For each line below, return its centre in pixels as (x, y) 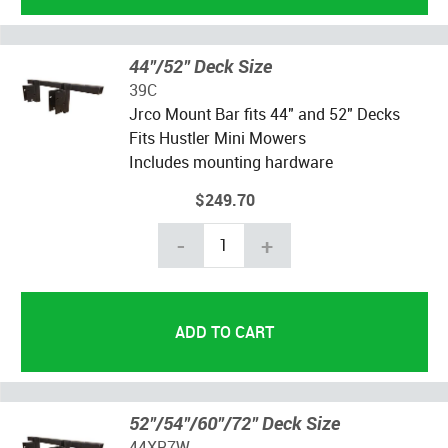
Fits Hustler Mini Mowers (217, 137)
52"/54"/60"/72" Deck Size (234, 422)
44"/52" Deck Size (200, 65)
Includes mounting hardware (230, 161)
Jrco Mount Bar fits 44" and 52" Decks (264, 113)
